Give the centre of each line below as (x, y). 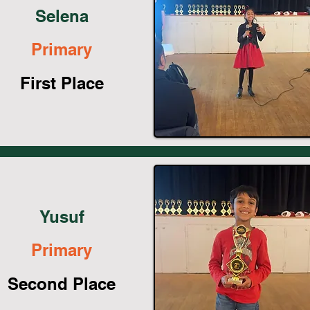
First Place (62, 83)
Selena (62, 16)
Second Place (62, 283)
